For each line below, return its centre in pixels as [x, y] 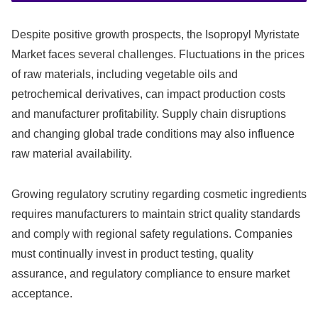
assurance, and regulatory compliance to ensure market [150, 274]
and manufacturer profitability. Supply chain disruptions [149, 114]
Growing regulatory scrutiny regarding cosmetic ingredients [159, 194]
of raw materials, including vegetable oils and [125, 75]
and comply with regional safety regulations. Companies [152, 234]
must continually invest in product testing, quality [132, 254]
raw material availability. [72, 154]
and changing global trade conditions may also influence [153, 134]
